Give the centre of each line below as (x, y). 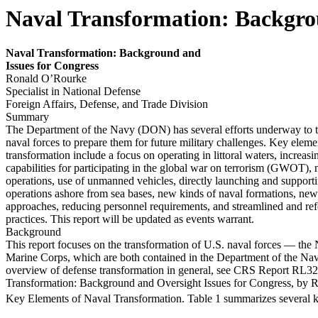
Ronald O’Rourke (46, 79)
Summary (27, 117)
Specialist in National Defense (73, 92)
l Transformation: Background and (116, 53)
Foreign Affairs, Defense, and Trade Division (107, 104)
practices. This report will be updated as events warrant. (130, 219)
